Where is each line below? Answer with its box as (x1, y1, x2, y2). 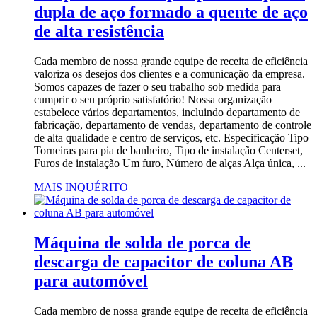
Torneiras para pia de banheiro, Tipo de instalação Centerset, (34, 144, 303, 156)
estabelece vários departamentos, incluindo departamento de (34, 105, 300, 118)
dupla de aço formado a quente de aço (34, 2, 308, 21)
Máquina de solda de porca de (34, 233, 251, 252)
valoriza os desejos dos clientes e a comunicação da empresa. (34, 67, 305, 80)
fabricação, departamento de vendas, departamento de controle (34, 118, 311, 131)
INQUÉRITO (65, 180, 128, 193)
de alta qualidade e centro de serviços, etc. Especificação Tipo (34, 131, 309, 144)
